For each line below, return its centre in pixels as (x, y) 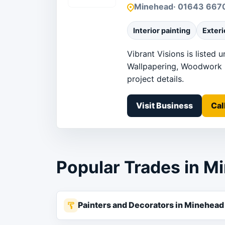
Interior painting (162, 31)
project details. (155, 79)
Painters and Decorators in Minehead (151, 205)
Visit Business (164, 106)
